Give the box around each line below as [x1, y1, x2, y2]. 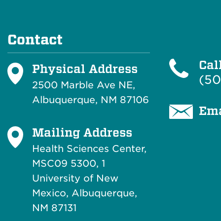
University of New [32, 172, 118, 184]
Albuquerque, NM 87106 [32, 94, 149, 106]
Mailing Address [32, 124, 132, 140]
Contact [7, 31, 63, 48]
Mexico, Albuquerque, [32, 187, 137, 199]
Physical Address [32, 61, 138, 76]
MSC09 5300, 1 [32, 157, 105, 169]
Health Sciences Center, [32, 143, 147, 154]
